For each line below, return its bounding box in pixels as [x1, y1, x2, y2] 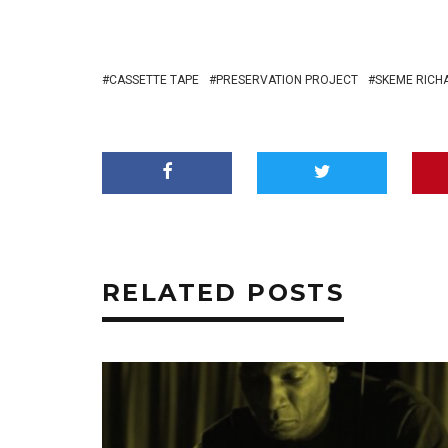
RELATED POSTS [102, 278, 345, 307]
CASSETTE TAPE [109, 73, 199, 87]
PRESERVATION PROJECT [216, 73, 358, 87]
